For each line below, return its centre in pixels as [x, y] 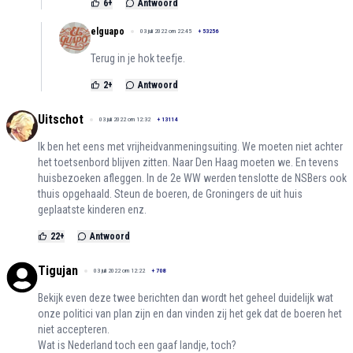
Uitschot [61, 120]
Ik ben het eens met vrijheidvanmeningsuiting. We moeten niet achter [190, 147]
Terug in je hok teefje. [138, 59]
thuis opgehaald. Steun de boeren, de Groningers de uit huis [170, 194]
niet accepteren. [74, 330]
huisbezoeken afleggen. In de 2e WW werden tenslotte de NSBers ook [192, 178]
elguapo [108, 32]
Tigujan [58, 271]
